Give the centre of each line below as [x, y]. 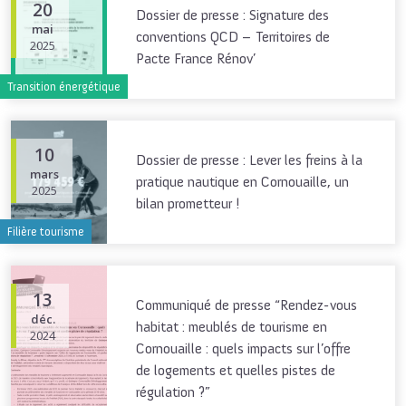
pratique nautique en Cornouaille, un [242, 182]
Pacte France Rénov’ [196, 59]
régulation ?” [173, 392]
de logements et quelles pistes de [236, 371]
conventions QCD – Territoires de [233, 37]
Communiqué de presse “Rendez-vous [246, 305]
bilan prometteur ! [188, 204]
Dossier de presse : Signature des [232, 15]
